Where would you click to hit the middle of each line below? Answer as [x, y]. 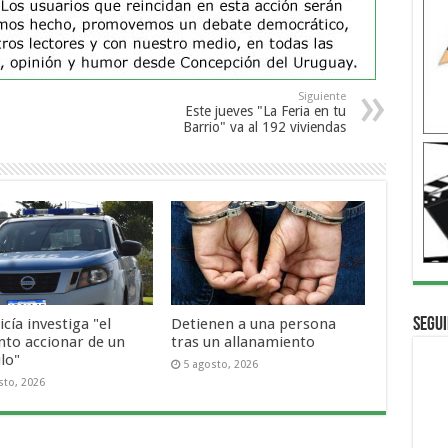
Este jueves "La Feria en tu [265, 111]
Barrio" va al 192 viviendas [264, 127]
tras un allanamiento [243, 341]
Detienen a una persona [254, 323]
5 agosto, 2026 [221, 364]
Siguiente [321, 97]
